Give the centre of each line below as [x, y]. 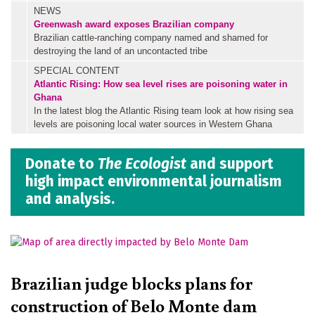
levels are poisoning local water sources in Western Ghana [153, 124]
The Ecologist [142, 164]
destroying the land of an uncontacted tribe [121, 51]
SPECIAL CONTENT [77, 70]
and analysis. [70, 199]
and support [230, 164]
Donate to [62, 164]
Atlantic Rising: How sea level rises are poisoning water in [161, 84]
